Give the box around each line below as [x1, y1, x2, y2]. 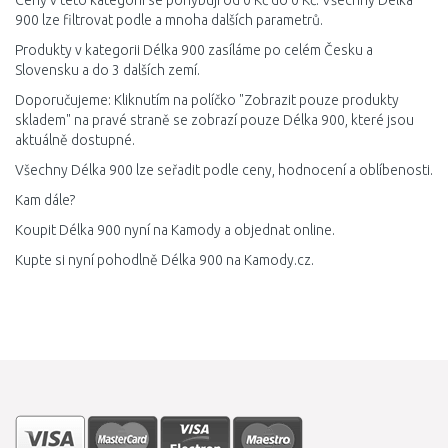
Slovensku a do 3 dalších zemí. [15, 62, 200, 78]
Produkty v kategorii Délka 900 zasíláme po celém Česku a [15, 42, 373, 58]
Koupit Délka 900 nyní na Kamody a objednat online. [15, 222, 335, 238]
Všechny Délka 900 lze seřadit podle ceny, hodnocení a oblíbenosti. [15, 162, 433, 178]
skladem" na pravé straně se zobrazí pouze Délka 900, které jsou [15, 112, 414, 128]
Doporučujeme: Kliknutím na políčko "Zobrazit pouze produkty [15, 92, 399, 108]
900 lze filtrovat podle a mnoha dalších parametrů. [15, 12, 323, 28]
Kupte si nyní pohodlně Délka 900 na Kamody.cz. [15, 252, 314, 268]
